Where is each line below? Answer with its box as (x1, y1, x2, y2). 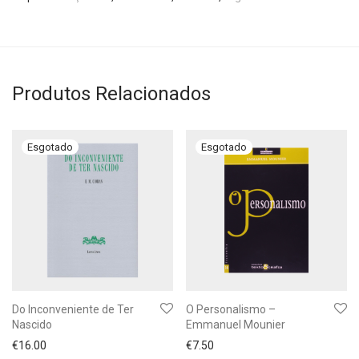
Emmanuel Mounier (186, 318, 285, 331)
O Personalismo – (186, 303, 276, 316)
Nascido (12, 318, 52, 331)
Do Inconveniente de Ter (12, 303, 134, 316)
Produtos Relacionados (12, 83, 211, 105)
